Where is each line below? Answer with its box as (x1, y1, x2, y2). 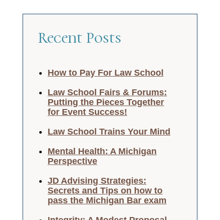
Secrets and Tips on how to (48, 186, 163, 196)
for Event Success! (48, 107, 127, 117)
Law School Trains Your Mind (48, 127, 170, 137)
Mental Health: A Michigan (48, 146, 157, 157)
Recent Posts (38, 29, 121, 48)
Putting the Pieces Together (48, 97, 164, 108)
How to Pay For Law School (48, 68, 164, 78)
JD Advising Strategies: (48, 176, 146, 186)
